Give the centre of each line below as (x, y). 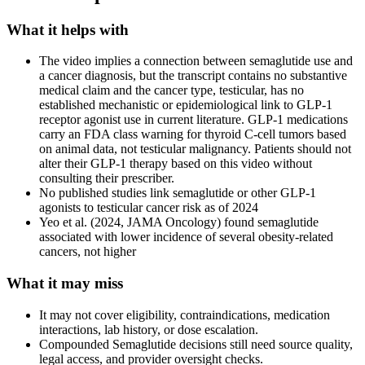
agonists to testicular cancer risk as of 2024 (149, 208)
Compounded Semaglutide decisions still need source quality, (196, 344)
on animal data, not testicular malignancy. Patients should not (195, 149)
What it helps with (68, 29)
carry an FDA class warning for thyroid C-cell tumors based (193, 134)
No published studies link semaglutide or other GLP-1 (178, 193)
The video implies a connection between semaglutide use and (196, 61)
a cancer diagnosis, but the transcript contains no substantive (193, 76)
